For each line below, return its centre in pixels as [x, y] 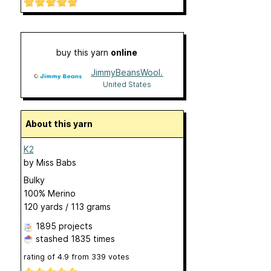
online [124, 53]
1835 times [93, 239]
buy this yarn [83, 53]
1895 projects [64, 226]
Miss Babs [56, 163]
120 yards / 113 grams [67, 207]
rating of [40, 257]
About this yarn [62, 124]
